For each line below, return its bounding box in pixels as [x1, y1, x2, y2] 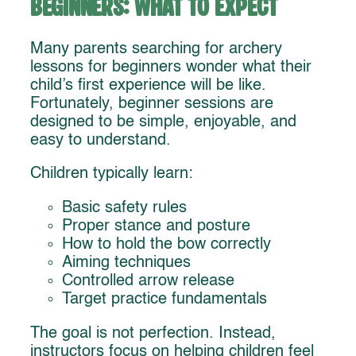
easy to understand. [30, 132, 171, 149]
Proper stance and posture [62, 219, 250, 235]
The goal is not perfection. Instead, [30, 326, 276, 342]
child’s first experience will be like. [30, 77, 266, 94]
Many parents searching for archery [30, 41, 282, 57]
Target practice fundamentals [62, 292, 267, 308]
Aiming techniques [62, 255, 191, 272]
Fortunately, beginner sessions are [30, 95, 273, 112]
